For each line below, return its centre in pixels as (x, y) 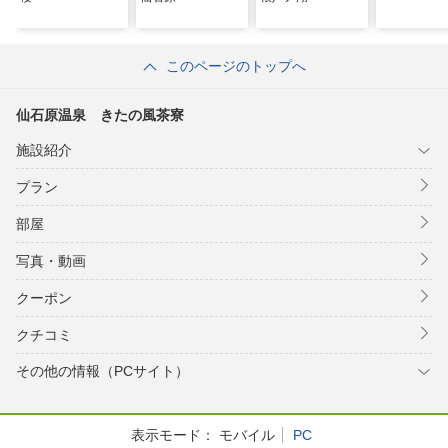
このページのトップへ (236, 66)
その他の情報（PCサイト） (102, 371)
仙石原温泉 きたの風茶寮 (100, 115)
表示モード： (172, 435)
